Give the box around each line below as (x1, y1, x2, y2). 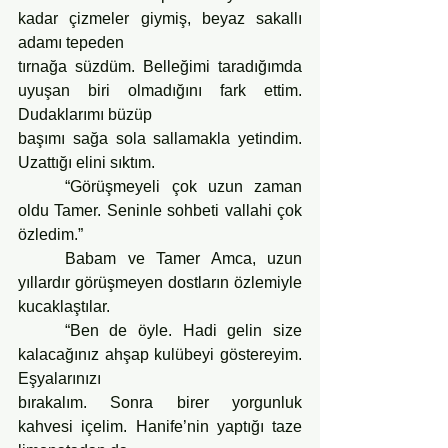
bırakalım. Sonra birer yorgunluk (18, 393, 302, 411)
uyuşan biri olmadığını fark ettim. (18, 81, 302, 99)
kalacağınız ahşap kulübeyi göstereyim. (18, 345, 302, 363)
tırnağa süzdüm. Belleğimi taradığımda (18, 57, 302, 75)
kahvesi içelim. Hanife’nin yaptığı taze (18, 417, 302, 435)
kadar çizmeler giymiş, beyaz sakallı (18, 9, 302, 27)
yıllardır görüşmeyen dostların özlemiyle (18, 273, 302, 291)
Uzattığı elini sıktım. (18, 153, 155, 171)
